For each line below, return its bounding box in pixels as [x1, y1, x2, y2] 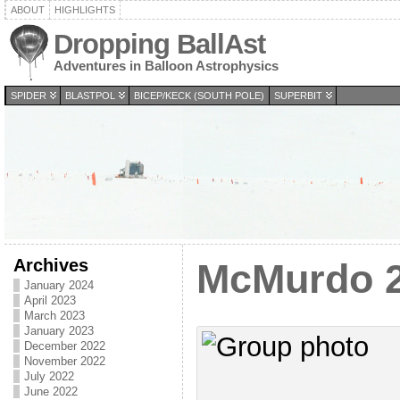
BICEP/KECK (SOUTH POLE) [133, 90, 264, 101]
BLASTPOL [64, 90, 115, 101]
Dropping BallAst [53, 29, 265, 60]
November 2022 [23, 354, 105, 368]
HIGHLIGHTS [54, 4, 115, 15]
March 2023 [23, 309, 85, 322]
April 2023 [23, 294, 76, 307]
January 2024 [23, 279, 94, 292]
